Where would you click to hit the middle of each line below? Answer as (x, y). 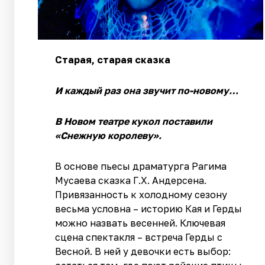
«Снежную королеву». (109, 136)
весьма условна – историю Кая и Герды (149, 209)
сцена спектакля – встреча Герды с (139, 237)
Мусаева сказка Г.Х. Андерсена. (131, 181)
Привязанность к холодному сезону (141, 195)
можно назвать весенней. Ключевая (140, 223)
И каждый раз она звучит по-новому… (147, 91)
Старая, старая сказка (113, 60)
